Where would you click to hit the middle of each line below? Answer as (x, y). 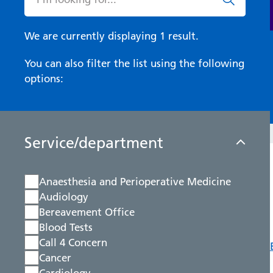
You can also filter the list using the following (134, 63)
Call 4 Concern (73, 243)
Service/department (94, 143)
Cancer (55, 258)
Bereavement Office (87, 212)
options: (44, 79)
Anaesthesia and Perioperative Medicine (135, 182)
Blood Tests (66, 227)
